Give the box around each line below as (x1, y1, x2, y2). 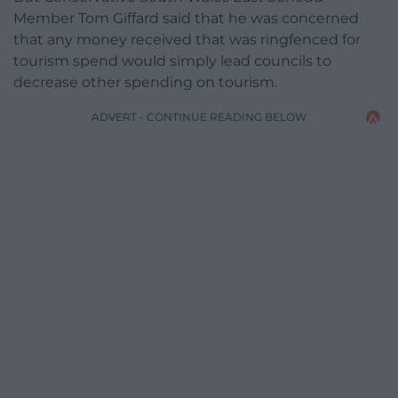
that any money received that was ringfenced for (13, 31, 361, 49)
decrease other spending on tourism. (13, 74, 277, 92)
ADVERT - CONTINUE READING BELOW (92, 110, 306, 124)
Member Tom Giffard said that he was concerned (13, 10, 359, 28)
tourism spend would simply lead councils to (13, 52, 331, 70)
